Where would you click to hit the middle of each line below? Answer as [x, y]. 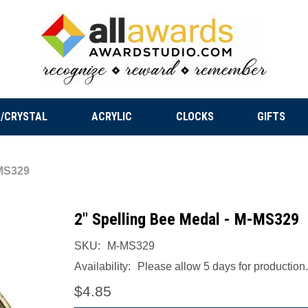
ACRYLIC [111, 117]
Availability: [102, 266]
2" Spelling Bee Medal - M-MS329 [187, 219]
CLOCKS [195, 117]
